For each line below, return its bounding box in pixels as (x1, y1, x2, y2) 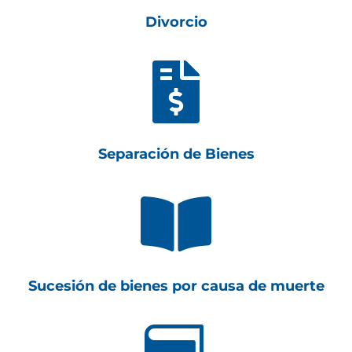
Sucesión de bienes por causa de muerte (27, 277, 324, 295)
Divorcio (145, 13, 207, 31)
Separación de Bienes (97, 145, 255, 163)
